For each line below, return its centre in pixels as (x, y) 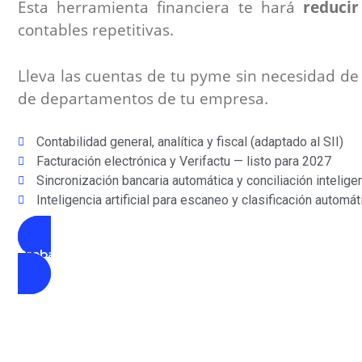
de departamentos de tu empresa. (143, 98)
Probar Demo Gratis (79, 255)
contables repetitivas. (96, 30)
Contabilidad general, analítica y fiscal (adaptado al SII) (189, 142)
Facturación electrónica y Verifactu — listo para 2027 (183, 162)
